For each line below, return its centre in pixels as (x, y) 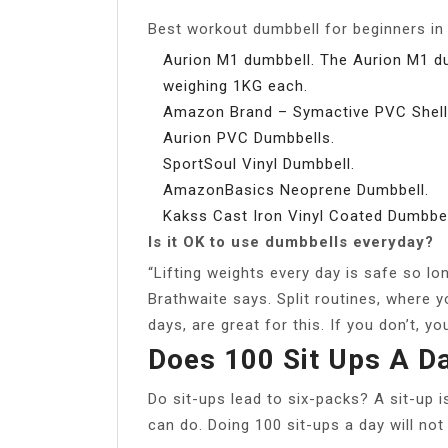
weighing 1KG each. (235, 85)
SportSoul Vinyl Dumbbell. (259, 163)
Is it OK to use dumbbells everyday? (291, 241)
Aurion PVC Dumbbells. (249, 137)
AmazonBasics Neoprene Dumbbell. (296, 189)
